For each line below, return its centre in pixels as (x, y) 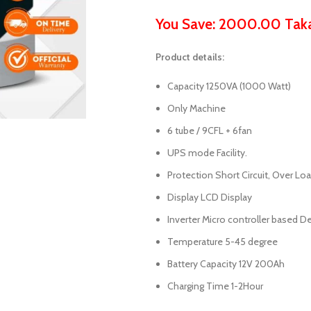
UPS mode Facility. (207, 153)
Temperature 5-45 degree (222, 242)
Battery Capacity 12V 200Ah (226, 264)
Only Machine (196, 108)
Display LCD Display (210, 197)
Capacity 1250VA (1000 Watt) (229, 86)
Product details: (190, 57)
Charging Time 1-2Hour (215, 286)
